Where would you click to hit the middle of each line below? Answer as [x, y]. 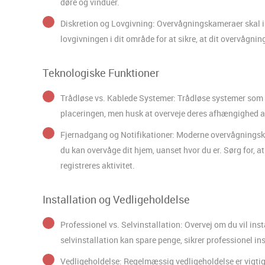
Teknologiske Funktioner [101, 72]
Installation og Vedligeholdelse [116, 199]
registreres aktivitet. [98, 165]
